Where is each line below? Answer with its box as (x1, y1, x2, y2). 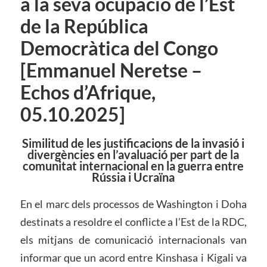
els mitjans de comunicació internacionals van (20, 233, 247, 247)
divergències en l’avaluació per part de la (27, 147, 240, 162)
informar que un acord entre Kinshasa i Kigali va (20, 251, 247, 265)
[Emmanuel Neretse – (20, 59, 202, 82)
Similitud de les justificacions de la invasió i (22, 136, 245, 151)
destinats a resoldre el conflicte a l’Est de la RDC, (20, 215, 247, 229)
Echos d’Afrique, (20, 81, 156, 104)
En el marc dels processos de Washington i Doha (20, 197, 247, 211)
